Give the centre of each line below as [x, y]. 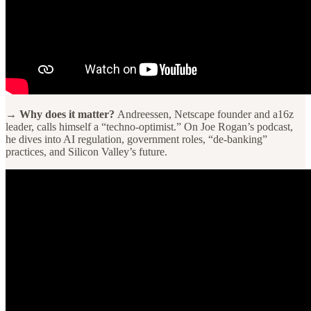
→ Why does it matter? [61, 114]
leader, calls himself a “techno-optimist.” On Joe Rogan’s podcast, [149, 126]
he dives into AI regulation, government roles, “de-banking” [136, 139]
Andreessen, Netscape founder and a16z [205, 114]
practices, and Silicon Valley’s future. [86, 151]
